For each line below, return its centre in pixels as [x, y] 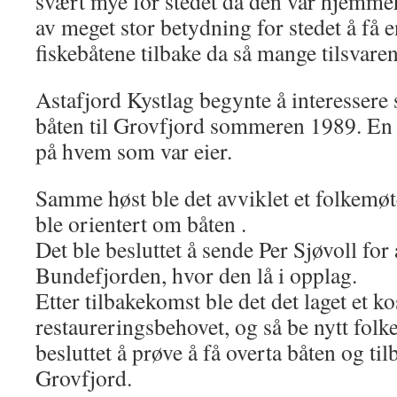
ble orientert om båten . [141, 223]
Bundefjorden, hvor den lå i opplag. [196, 275]
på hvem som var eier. [134, 151]
